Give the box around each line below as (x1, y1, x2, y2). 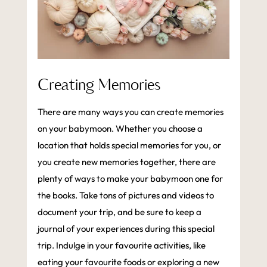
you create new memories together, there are (37, 156, 216, 167)
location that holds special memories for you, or (37, 139, 221, 151)
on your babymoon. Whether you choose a (37, 122, 203, 134)
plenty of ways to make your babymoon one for (37, 172, 223, 184)
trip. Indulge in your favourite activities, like (37, 239, 206, 251)
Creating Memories (37, 73, 160, 97)
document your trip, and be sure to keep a (37, 206, 201, 218)
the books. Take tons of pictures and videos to (37, 189, 214, 201)
